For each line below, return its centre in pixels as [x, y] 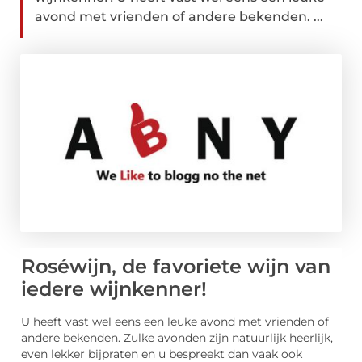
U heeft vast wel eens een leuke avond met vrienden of [175, 322]
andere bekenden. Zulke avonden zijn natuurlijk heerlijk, [177, 338]
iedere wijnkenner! [114, 289]
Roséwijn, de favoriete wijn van [176, 267]
